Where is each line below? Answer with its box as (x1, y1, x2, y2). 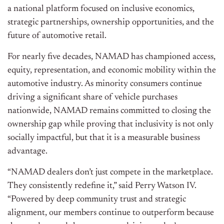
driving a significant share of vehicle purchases (7, 93, 177, 102)
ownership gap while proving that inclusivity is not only (7, 120, 213, 129)
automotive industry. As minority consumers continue (7, 79, 202, 89)
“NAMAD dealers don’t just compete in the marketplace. (7, 168, 213, 177)
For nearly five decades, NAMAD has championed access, (7, 52, 215, 62)
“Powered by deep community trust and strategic (7, 195, 186, 204)
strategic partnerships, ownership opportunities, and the (7, 18, 214, 27)
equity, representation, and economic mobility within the (7, 66, 216, 75)
